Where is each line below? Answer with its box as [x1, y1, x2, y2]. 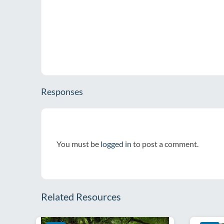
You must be [56, 139, 100, 148]
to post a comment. [131, 139, 198, 148]
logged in [100, 139, 131, 148]
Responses [41, 86, 83, 97]
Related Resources [41, 190, 121, 202]
